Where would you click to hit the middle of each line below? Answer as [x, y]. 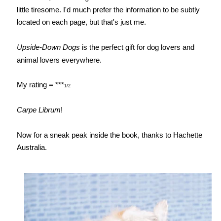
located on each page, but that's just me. [81, 22]
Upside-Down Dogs [48, 47]
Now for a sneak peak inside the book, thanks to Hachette [109, 135]
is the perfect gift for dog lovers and [137, 47]
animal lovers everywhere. [59, 60]
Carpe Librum [38, 110]
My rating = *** [40, 85]
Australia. [32, 147]
